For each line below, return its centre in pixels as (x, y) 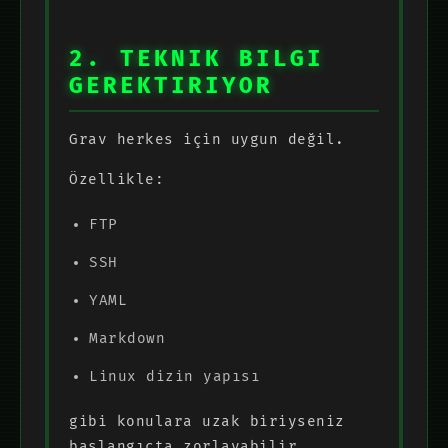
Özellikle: (116, 179)
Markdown (127, 338)
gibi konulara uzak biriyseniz (207, 421)
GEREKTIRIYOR (171, 86)
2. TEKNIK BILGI (196, 59)
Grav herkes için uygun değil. (207, 139)
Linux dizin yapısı (174, 376)
